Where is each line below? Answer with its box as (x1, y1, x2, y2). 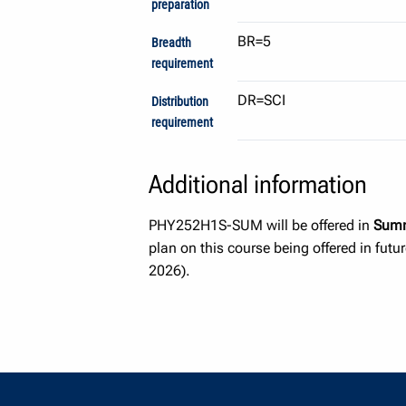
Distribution (151, 94, 209, 111)
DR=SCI (237, 91, 286, 109)
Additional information (148, 169, 367, 200)
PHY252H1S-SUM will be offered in (148, 217, 373, 235)
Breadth (151, 34, 192, 51)
